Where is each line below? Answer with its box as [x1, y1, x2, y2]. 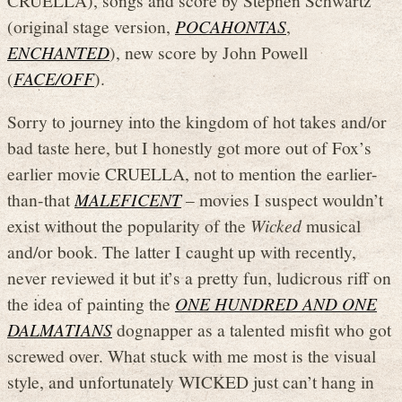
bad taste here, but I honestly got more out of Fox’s [7, 135, 371, 160]
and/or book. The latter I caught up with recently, [7, 240, 356, 264]
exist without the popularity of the [7, 214, 250, 238]
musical [301, 214, 361, 238]
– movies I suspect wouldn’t [181, 188, 383, 212]
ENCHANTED [7, 39, 109, 64]
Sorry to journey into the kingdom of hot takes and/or [7, 109, 387, 134]
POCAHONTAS [175, 13, 286, 38]
